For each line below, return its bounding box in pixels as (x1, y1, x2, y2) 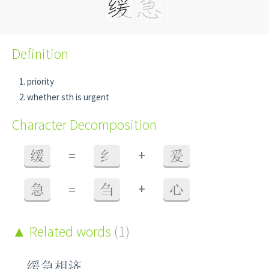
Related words (26, 222, 114, 241)
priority (27, 76, 54, 87)
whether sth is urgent (27, 91, 109, 103)
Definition (12, 44, 68, 63)
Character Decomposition (12, 115, 157, 134)
